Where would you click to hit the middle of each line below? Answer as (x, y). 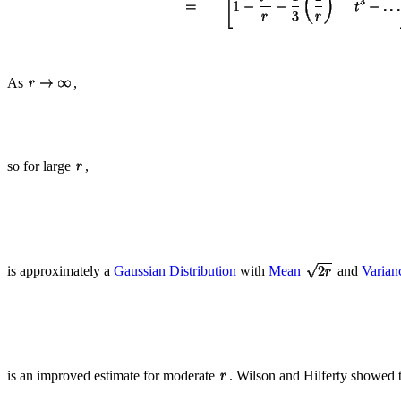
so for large (41, 166)
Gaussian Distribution (175, 270)
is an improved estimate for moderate (113, 375)
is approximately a (60, 270)
